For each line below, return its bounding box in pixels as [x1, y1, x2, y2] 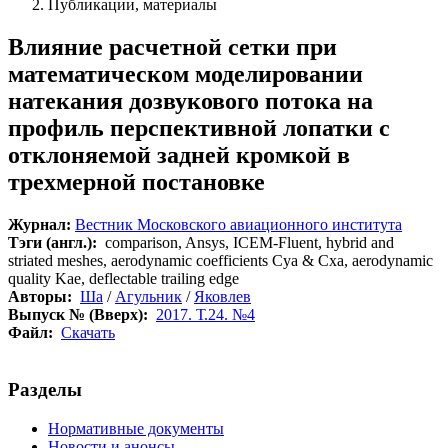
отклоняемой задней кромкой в [8, 142, 350, 169]
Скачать [61, 324, 115, 342]
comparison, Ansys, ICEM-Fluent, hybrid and [97, 234, 394, 252]
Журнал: [8, 216, 71, 234]
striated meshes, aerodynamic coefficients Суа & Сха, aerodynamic [8, 252, 433, 270]
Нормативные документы [48, 419, 224, 437]
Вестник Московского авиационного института [75, 216, 402, 234]
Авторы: [8, 288, 72, 306]
